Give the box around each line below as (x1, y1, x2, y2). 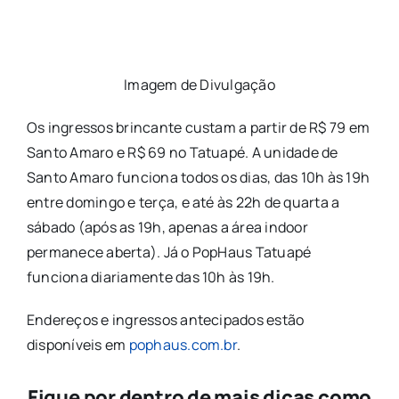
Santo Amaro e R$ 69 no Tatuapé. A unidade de (26, 142, 338, 162)
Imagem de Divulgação (124, 74, 275, 94)
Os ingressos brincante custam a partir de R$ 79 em (26, 117, 370, 137)
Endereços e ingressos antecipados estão (26, 309, 305, 330)
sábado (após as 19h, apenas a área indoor (26, 216, 308, 237)
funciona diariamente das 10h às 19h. (26, 266, 275, 287)
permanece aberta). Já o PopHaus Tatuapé (26, 241, 312, 262)
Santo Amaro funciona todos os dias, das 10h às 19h (26, 167, 370, 187)
